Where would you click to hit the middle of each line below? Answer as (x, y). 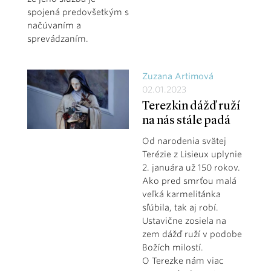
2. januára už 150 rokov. (191, 167)
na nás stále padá (186, 121)
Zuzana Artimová (178, 76)
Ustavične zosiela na (184, 220)
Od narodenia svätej (184, 141)
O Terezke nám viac (183, 260)
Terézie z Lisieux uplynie (192, 154)
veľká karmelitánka (181, 194)
